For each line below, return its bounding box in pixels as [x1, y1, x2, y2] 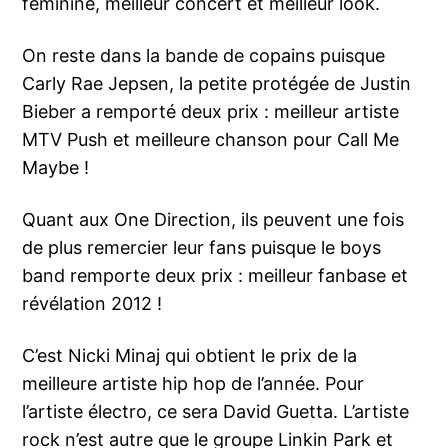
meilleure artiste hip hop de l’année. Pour [22, 373, 365, 395]
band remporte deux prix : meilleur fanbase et [22, 265, 409, 287]
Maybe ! [22, 157, 90, 179]
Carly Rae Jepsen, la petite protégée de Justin [22, 73, 412, 95]
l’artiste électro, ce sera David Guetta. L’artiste [22, 401, 410, 423]
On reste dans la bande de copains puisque [22, 45, 386, 67]
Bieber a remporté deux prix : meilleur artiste [22, 101, 400, 123]
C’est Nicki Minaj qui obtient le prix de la [22, 345, 358, 367]
